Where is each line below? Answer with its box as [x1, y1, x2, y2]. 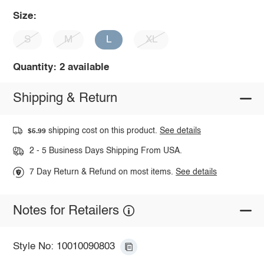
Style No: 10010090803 [12, 242, 115, 252]
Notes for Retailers [12, 204, 119, 217]
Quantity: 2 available [12, 62, 109, 72]
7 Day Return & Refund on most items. [29, 168, 176, 177]
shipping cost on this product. [46, 126, 160, 135]
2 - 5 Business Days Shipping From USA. [29, 147, 182, 156]
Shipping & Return [12, 92, 117, 105]
